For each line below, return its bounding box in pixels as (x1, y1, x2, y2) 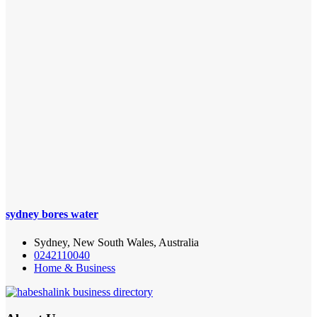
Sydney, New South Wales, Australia (34, 236, 199, 248)
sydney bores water (6, 208, 98, 221)
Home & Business (34, 261, 115, 274)
